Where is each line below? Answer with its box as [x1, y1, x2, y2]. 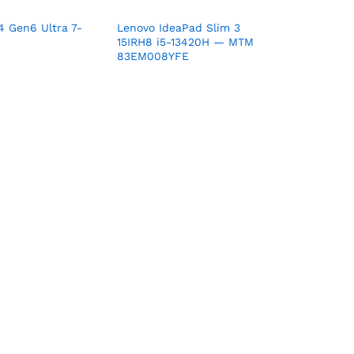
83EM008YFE [117, 50, 189, 62]
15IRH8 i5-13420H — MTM [117, 36, 254, 48]
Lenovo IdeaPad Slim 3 [117, 21, 240, 34]
